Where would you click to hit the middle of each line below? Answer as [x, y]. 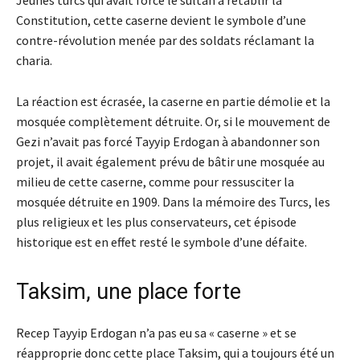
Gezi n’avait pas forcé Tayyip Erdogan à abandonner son [168, 142]
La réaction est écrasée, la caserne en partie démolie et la [173, 102]
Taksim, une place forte [129, 292]
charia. [34, 61]
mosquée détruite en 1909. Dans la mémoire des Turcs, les [173, 202]
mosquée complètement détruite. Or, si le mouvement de [173, 122]
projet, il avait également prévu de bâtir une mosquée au [170, 162]
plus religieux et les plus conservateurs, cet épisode [156, 222]
